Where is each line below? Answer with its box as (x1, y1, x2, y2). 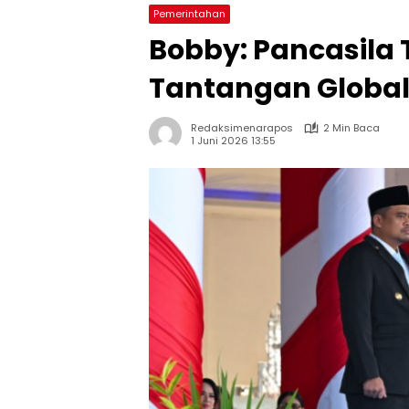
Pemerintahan (153, 6, 225, 21)
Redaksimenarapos (191, 121, 293, 135)
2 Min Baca (323, 121, 380, 135)
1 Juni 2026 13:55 (191, 132, 276, 148)
